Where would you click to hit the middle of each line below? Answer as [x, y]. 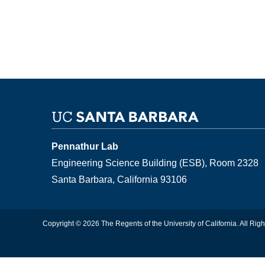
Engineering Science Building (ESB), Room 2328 [155, 163]
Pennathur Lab [85, 146]
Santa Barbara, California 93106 [119, 179]
